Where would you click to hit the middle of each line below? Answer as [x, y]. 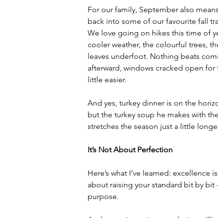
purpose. [103, 196]
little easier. [107, 80]
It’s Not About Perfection [130, 150]
